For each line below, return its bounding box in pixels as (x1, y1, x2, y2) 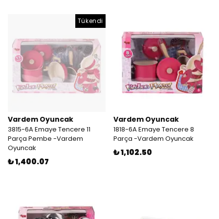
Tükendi (77, 17, 103, 25)
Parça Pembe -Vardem (8, 134, 83, 143)
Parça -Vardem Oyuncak (113, 134, 194, 143)
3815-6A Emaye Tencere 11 (8, 125, 90, 134)
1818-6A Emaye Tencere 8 (113, 125, 194, 134)
